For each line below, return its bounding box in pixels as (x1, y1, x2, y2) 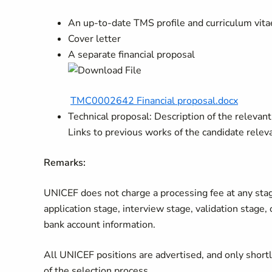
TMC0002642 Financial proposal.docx (70, 94, 238, 107)
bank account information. (44, 218, 155, 231)
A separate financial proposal (68, 48, 197, 61)
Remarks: (44, 156, 88, 169)
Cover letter (68, 32, 121, 46)
